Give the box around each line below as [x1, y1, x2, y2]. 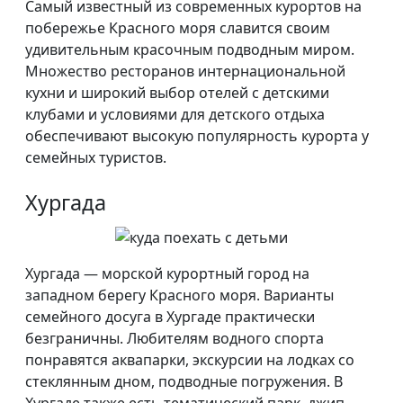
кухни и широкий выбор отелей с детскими [25, 82, 329, 103]
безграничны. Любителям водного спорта [25, 327, 324, 348]
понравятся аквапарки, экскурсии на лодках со [25, 349, 354, 370]
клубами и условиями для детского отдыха [25, 103, 325, 124]
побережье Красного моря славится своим [25, 17, 330, 38]
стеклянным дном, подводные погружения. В [25, 371, 343, 391]
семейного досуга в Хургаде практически [25, 306, 315, 327]
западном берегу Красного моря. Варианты [25, 284, 334, 305]
